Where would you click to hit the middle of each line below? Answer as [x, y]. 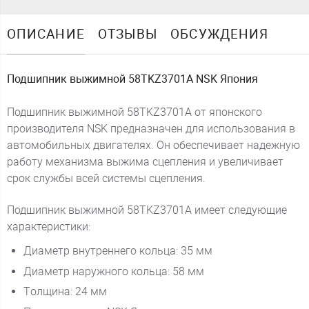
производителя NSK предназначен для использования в [151, 129]
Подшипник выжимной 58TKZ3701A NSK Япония [132, 79]
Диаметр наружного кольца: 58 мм [113, 271]
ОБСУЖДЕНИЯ [220, 34]
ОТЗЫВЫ [128, 34]
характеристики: [48, 227]
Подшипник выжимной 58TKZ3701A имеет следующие [147, 210]
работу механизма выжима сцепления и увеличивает [145, 162]
